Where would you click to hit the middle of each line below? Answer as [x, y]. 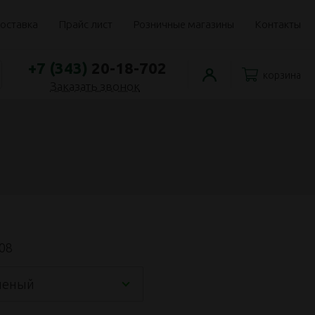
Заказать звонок [95, 86]
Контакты [278, 24]
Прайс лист [86, 24]
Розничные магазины [184, 24]
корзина [282, 75]
